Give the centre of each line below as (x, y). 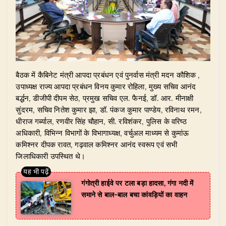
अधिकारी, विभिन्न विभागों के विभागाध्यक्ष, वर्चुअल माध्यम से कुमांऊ (102, 133)
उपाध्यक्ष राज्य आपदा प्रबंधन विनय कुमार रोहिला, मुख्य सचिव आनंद (106, 86)
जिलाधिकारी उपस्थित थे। (50, 156)
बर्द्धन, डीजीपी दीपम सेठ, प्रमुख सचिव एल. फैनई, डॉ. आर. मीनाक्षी (105, 98)
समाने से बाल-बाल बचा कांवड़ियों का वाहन (134, 194)
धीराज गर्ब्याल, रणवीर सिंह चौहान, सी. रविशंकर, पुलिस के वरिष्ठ (101, 121)
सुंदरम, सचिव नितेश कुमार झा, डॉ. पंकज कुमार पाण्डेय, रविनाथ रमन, (109, 109)
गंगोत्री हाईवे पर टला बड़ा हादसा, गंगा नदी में (137, 183)
